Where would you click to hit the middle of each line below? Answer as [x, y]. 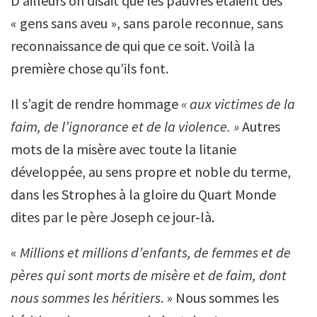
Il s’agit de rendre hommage [96, 104]
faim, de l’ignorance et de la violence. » [125, 126]
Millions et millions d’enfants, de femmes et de [155, 252]
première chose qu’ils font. [90, 68]
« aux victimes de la [238, 104]
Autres [260, 126]
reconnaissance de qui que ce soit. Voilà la [133, 46]
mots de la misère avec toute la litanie [123, 149]
